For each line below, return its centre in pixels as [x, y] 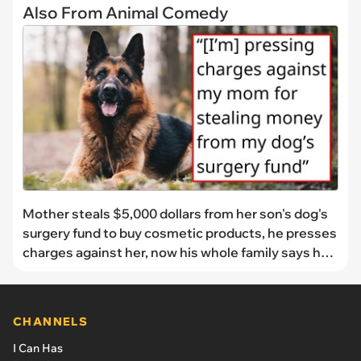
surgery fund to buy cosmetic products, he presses [180, 232]
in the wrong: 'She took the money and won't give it [180, 271]
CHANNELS [51, 321]
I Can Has [38, 348]
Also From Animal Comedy [125, 12]
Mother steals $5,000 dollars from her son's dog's [175, 213]
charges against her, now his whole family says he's [180, 252]
